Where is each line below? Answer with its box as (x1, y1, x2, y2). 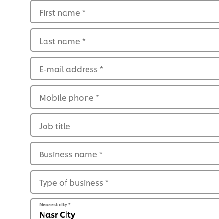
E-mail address (39, 63, 100, 75)
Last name (39, 35, 82, 46)
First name (39, 6, 82, 18)
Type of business (39, 176, 105, 188)
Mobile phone (39, 91, 96, 103)
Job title (39, 120, 70, 131)
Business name (39, 148, 99, 160)
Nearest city (39, 201, 68, 208)
